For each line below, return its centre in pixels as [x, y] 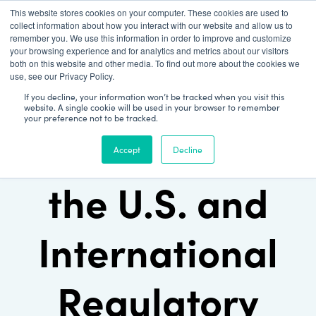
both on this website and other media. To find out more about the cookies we [155, 63]
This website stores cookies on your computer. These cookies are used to [149, 12]
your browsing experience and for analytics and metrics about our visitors [149, 50]
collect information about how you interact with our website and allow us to [151, 25]
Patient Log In [65, 18]
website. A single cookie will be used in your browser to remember [152, 107]
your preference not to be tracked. [91, 117]
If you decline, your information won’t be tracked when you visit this [154, 96]
